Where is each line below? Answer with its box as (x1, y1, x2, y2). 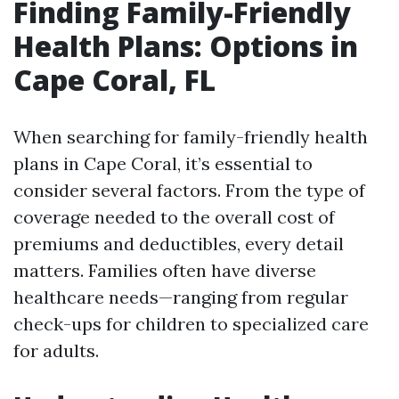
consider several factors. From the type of (13, 179, 365, 201)
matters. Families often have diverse (13, 259, 316, 281)
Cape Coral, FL (13, 61, 216, 99)
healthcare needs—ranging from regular (13, 286, 348, 308)
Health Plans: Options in (13, 27, 358, 65)
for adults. (13, 339, 99, 362)
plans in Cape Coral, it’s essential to (13, 152, 313, 175)
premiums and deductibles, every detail (13, 232, 344, 255)
